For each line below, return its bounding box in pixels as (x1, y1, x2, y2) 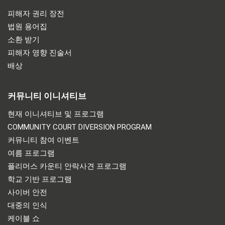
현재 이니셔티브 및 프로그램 (8, 109, 104, 119)
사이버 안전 (8, 187, 47, 197)
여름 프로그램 (8, 148, 55, 158)
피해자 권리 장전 (8, 9, 64, 18)
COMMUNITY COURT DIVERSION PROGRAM (8, 122, 152, 132)
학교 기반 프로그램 (8, 174, 72, 184)
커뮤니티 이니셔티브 (8, 90, 86, 101)
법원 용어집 (8, 22, 47, 31)
